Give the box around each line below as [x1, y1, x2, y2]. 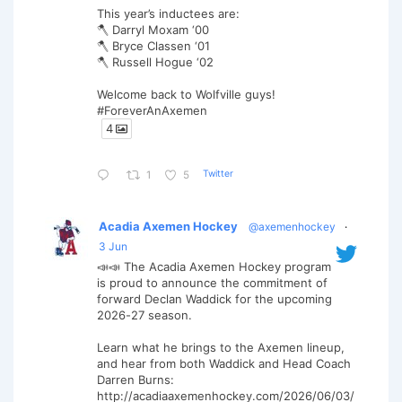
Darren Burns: [97, 372, 174, 388]
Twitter [202, 168, 233, 180]
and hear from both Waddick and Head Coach [97, 356, 351, 371]
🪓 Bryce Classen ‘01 [97, 38, 210, 53]
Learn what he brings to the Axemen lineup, [97, 340, 345, 355]
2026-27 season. [97, 308, 192, 323]
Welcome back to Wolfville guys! [97, 86, 275, 101]
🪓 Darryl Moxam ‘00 [97, 22, 209, 37]
